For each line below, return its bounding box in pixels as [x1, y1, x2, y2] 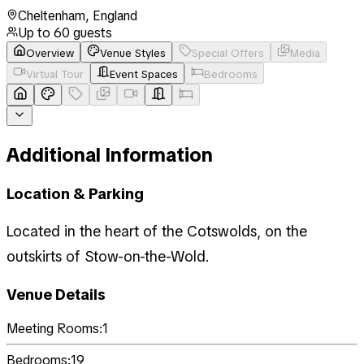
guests [70, 24, 112, 41]
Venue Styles [100, 45, 166, 60]
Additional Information [6, 141, 213, 167]
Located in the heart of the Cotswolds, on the [6, 222, 307, 241]
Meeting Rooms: [6, 319, 102, 337]
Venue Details [6, 284, 106, 305]
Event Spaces [110, 67, 178, 81]
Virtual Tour [26, 67, 84, 81]
